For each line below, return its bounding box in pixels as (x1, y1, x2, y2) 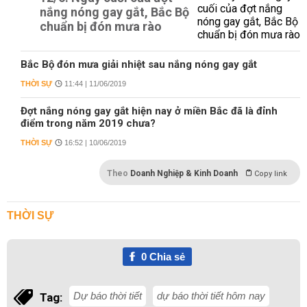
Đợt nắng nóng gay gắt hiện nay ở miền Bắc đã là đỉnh (21, 105, 278, 117)
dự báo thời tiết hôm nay (157, 290, 265, 302)
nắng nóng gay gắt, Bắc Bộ (40, 5, 189, 19)
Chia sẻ (146, 251, 185, 262)
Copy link (254, 169, 287, 178)
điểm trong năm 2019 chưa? (21, 117, 156, 130)
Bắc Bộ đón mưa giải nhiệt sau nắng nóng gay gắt (21, 58, 257, 71)
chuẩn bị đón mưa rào (40, 19, 162, 34)
